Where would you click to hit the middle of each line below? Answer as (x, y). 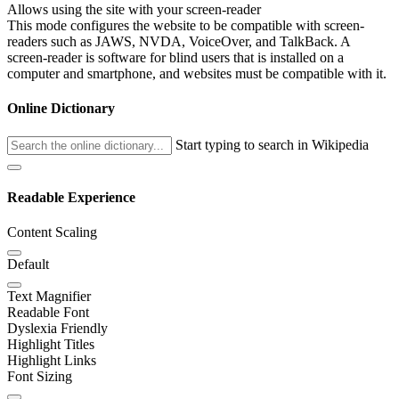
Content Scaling (52, 232)
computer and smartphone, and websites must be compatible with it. (197, 74)
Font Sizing (40, 377)
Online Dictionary (61, 109)
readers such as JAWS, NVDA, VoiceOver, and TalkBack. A (179, 42)
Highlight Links (52, 361)
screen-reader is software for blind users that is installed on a (175, 58)
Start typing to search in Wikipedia (272, 144)
